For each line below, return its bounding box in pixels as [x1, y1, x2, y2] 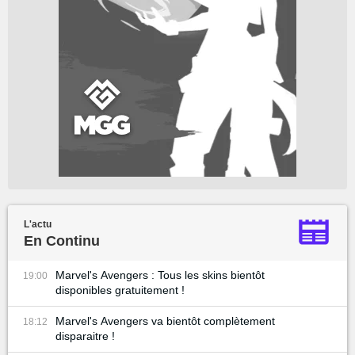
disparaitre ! [55, 330, 115, 342]
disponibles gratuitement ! [55, 284, 185, 296]
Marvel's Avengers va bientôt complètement [55, 315, 275, 327]
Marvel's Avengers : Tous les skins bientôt [55, 269, 265, 281]
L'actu [24, 219, 52, 230]
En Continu [24, 233, 100, 249]
